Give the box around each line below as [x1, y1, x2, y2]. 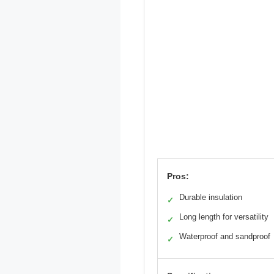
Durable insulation [179, 192, 242, 202]
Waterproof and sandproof [179, 231, 270, 241]
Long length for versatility [179, 212, 268, 221]
